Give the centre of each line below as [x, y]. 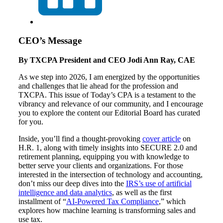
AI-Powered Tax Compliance [112, 201]
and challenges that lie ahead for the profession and [98, 86]
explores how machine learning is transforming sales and [107, 210]
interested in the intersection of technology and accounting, [110, 174]
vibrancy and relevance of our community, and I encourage [111, 104]
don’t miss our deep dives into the [72, 183]
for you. [31, 121]
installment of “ [42, 201]
